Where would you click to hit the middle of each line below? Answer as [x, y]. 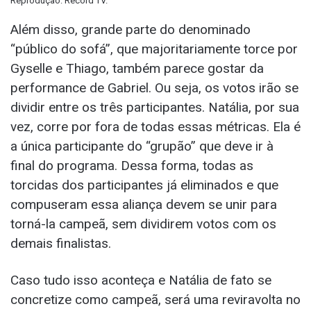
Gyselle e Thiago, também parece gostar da [137, 69]
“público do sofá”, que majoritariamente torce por [154, 49]
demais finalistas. [61, 244]
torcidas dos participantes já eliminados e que [144, 185]
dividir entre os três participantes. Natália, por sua [155, 108]
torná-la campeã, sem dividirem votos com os [143, 224]
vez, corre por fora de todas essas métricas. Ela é [155, 127]
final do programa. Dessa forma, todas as [132, 166]
